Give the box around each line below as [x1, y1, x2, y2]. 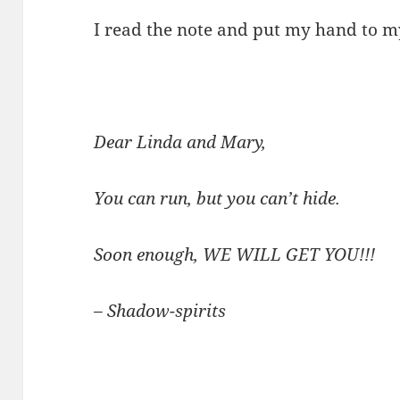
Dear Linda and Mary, [94, 129, 267, 154]
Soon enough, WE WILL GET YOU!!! [94, 242, 376, 266]
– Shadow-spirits [94, 298, 227, 322]
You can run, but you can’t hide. [94, 186, 341, 210]
